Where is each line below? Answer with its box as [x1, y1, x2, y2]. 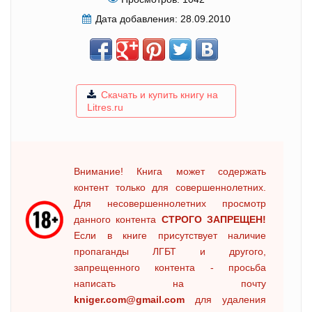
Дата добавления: [95, 13, 178, 24]
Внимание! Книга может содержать [74, 165, 266, 177]
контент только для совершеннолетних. [74, 181, 266, 193]
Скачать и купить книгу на [101, 88, 218, 100]
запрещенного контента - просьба [74, 261, 266, 273]
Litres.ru [87, 101, 123, 113]
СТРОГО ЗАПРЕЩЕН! [161, 213, 267, 225]
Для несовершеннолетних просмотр [74, 197, 266, 209]
